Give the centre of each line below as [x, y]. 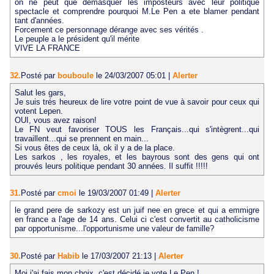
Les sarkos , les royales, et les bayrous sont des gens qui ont [137, 157]
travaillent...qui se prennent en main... [81, 138]
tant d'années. [39, 21]
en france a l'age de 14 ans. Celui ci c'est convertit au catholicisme [137, 220]
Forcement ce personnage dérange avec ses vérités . [109, 30]
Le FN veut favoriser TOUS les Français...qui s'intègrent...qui [137, 129]
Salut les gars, [40, 92]
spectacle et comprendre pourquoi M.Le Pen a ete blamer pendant [137, 12]
